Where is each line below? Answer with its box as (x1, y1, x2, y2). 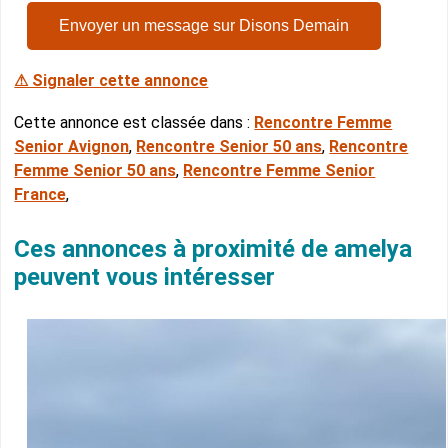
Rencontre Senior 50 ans (136, 136, 323, 156)
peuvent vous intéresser (14, 262, 276, 291)
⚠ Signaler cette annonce (14, 70, 209, 90)
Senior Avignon (14, 136, 130, 156)
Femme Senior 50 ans (14, 160, 177, 180)
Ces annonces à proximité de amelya (14, 234, 413, 263)
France (14, 184, 67, 204)
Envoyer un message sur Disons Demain (58, 17, 349, 35)
